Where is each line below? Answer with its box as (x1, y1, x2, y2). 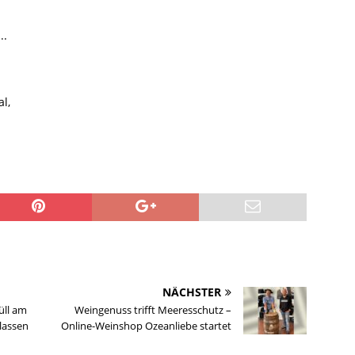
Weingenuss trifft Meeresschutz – (74, 303, 232, 318)
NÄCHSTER (162, 284, 222, 300)
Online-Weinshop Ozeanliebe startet (61, 319, 232, 334)
